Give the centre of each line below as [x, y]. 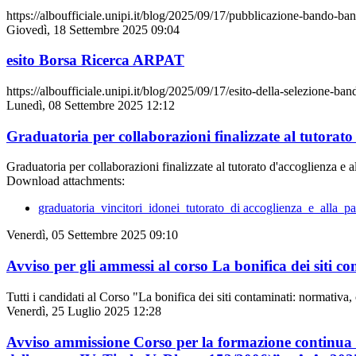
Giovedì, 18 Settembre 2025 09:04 [93, 29]
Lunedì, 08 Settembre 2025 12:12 [91, 105]
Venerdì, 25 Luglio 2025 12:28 [84, 311]
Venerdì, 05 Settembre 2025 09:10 [92, 235]
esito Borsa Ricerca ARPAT [95, 60]
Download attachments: [66, 181]
